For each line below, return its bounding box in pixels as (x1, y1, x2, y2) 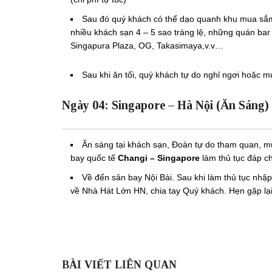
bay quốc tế (70, 152, 118, 163)
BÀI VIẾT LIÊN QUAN (62, 258, 177, 271)
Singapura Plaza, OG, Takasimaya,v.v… (70, 40, 223, 50)
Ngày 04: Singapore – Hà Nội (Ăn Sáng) (62, 98, 269, 112)
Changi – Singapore (118, 152, 200, 163)
